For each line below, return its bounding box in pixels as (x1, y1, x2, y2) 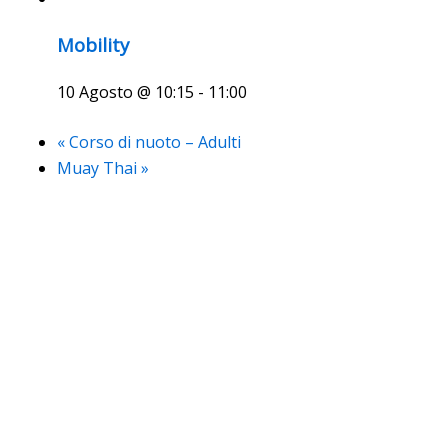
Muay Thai (56, 156, 141, 179)
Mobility (56, 32, 129, 58)
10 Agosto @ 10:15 (56, 80, 194, 103)
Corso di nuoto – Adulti (64, 130, 241, 153)
